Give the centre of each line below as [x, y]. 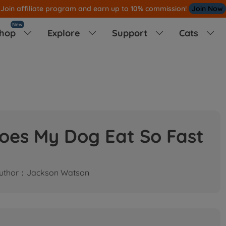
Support [131, 33]
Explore [65, 33]
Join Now [207, 9]
